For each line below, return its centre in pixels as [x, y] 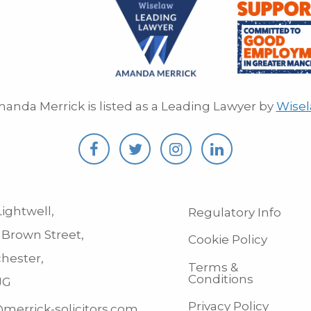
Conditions [221, 279]
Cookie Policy [228, 240]
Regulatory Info [235, 212]
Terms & [213, 267]
